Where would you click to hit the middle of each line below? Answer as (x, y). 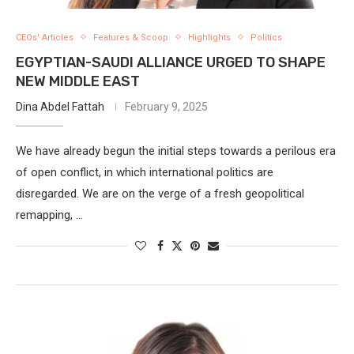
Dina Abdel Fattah (60, 106)
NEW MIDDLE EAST (78, 81)
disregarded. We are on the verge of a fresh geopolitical (160, 193)
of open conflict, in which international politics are (145, 172)
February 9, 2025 (166, 106)
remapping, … (49, 215)
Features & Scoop (131, 37)
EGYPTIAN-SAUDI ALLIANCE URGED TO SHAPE (171, 62)
